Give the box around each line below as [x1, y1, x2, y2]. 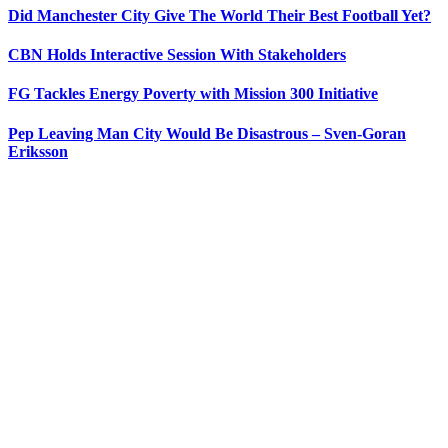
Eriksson [8, 142, 68, 160]
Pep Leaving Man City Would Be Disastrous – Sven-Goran [8, 124, 406, 142]
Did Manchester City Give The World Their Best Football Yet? [8, 6, 431, 24]
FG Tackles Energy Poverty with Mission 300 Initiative [8, 85, 378, 103]
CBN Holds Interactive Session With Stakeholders [8, 46, 346, 63]
